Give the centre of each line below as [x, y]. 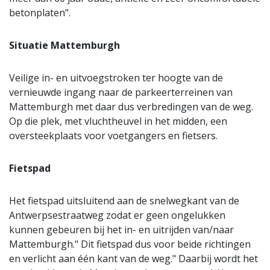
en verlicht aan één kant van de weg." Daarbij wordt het [133, 258]
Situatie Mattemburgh [64, 45]
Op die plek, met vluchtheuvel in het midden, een [118, 121]
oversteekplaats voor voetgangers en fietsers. [113, 135]
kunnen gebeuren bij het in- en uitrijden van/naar [121, 229]
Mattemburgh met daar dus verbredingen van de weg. [131, 106]
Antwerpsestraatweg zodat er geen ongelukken [117, 215]
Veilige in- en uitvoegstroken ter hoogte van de [116, 77]
